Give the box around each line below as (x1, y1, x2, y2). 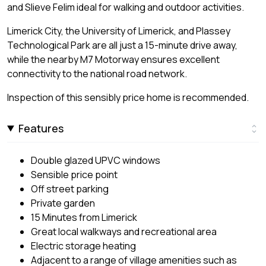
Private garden (31, 196, 95, 210)
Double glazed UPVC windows (31, 153, 160, 167)
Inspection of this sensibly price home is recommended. (7, 90, 249, 104)
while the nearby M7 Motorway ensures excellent (7, 52, 220, 66)
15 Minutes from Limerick (31, 210, 137, 224)
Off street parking (31, 182, 109, 195)
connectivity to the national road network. (7, 66, 187, 80)
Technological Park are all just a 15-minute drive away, (7, 38, 237, 52)
